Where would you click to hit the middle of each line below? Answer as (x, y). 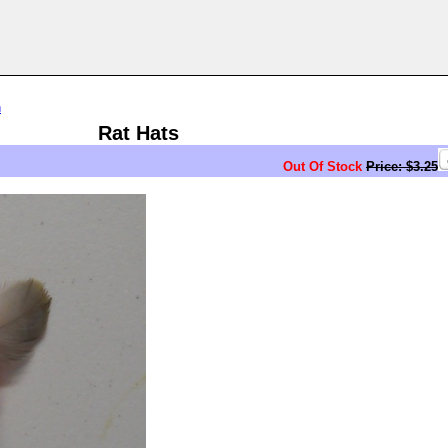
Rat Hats (138, 133)
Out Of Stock (322, 166)
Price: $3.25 (402, 166)
